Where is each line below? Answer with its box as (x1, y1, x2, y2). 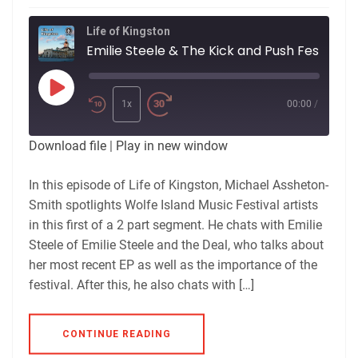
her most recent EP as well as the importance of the (29, 257, 317, 272)
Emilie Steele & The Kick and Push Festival (86, 41, 345, 60)
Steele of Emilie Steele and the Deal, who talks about (29, 237, 324, 253)
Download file (29, 137, 106, 153)
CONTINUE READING (62, 328, 171, 340)
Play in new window (116, 137, 228, 153)
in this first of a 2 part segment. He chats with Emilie (29, 217, 322, 233)
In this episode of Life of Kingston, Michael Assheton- (29, 177, 328, 193)
